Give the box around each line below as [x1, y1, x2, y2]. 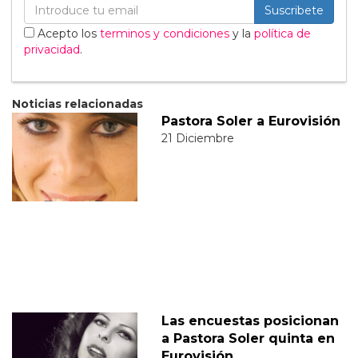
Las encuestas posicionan [161, 313, 339, 329]
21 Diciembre [161, 131, 234, 146]
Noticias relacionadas [12, 97, 143, 112]
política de [254, 26, 311, 42]
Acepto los [34, 26, 100, 42]
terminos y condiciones [100, 26, 229, 42]
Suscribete [265, 3, 324, 18]
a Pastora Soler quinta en [161, 331, 335, 347]
